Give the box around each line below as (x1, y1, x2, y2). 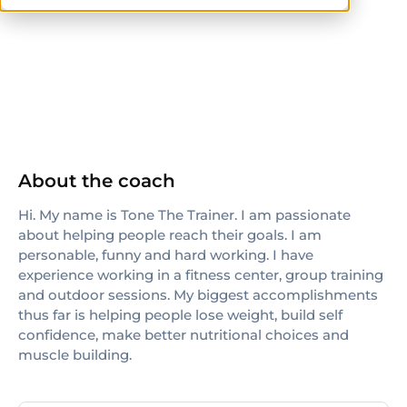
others (34, 43, 78, 61)
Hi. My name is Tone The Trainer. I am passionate (18, 206, 351, 223)
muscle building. (18, 346, 132, 363)
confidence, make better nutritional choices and (18, 326, 349, 343)
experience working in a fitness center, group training (18, 266, 383, 283)
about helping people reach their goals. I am (18, 226, 322, 243)
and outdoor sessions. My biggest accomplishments (18, 286, 378, 303)
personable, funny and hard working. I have (18, 246, 313, 263)
